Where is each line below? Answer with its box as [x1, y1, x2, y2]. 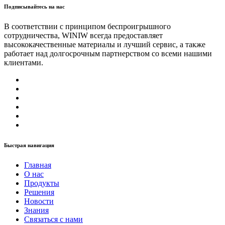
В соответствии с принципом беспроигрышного [4, 22, 171, 31]
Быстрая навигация [4, 142, 54, 148]
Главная [24, 160, 51, 169]
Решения [24, 187, 54, 196]
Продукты [24, 178, 59, 187]
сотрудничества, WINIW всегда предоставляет [4, 31, 163, 40]
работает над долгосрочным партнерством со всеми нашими [4, 49, 212, 58]
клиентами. [4, 58, 43, 67]
